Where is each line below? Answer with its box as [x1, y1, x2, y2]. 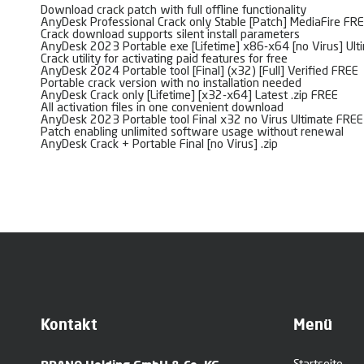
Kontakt [41, 315, 97, 334]
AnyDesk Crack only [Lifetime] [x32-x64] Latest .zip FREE [41, 90, 338, 103]
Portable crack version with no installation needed [41, 78, 301, 91]
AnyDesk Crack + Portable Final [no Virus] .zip [41, 139, 278, 152]
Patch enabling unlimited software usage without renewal [41, 127, 344, 140]
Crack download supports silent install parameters [41, 29, 300, 42]
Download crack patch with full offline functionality [41, 5, 306, 18]
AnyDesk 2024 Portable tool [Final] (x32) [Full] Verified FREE [41, 66, 358, 79]
